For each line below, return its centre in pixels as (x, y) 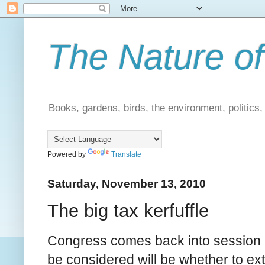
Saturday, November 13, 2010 (127, 184)
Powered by (67, 155)
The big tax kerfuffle (128, 211)
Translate (126, 155)
